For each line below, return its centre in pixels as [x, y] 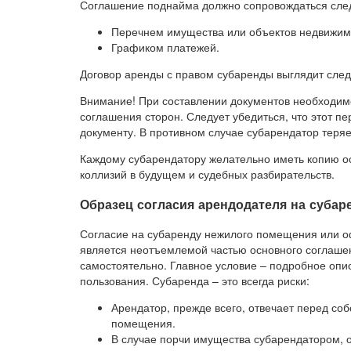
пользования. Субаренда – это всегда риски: [195, 280]
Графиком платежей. [165, 47]
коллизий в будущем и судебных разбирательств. [207, 174]
